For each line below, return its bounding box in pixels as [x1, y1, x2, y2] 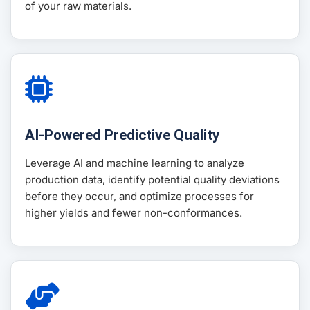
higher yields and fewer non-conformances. [25, 206, 242, 220]
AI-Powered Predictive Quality [25, 127, 219, 144]
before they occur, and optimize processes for [25, 190, 254, 203]
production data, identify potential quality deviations [25, 173, 280, 187]
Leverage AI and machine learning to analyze [25, 156, 244, 170]
